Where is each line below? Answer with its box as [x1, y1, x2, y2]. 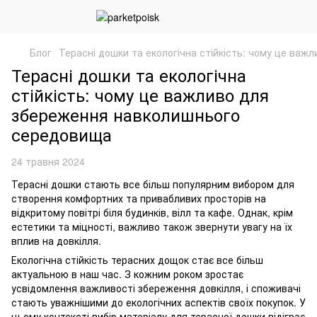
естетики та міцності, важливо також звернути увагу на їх [11, 219, 292, 234]
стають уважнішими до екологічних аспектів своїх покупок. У [11, 295, 306, 309]
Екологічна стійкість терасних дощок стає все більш [11, 253, 263, 267]
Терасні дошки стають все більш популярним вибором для [11, 177, 294, 191]
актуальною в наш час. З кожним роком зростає [11, 267, 243, 281]
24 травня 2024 [11, 154, 85, 168]
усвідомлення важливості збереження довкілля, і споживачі [11, 281, 301, 295]
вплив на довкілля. [11, 234, 101, 248]
